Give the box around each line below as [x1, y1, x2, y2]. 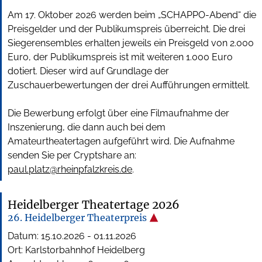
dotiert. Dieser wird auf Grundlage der [8, 65, 169, 77]
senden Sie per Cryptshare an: [8, 149, 136, 161]
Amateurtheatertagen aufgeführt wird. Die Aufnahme [8, 135, 235, 147]
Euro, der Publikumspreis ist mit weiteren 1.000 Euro [8, 51, 233, 63]
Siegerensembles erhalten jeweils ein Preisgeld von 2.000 [8, 37, 254, 49]
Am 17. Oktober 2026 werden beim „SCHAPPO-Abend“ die [8, 9, 256, 20]
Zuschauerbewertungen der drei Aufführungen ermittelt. [8, 79, 250, 91]
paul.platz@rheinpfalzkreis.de [8, 163, 132, 175]
